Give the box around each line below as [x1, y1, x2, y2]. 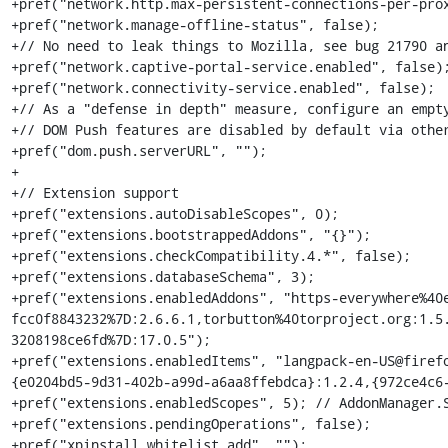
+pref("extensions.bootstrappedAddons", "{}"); [10, 225, 371, 244]
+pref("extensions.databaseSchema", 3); [10, 267, 315, 286]
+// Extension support [10, 183, 179, 202]
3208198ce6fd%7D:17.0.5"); [10, 330, 211, 349]
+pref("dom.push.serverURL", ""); [10, 141, 267, 160]
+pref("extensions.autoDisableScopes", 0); [10, 204, 339, 223]
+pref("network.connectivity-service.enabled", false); [10, 78, 435, 97]
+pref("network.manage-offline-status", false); [10, 15, 379, 34]
